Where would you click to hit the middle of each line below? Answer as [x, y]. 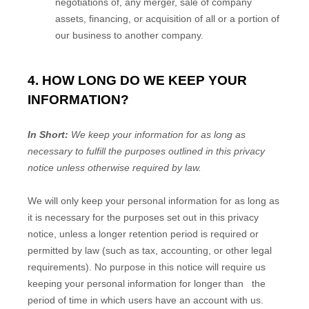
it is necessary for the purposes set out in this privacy [143, 217]
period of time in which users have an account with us [144, 300]
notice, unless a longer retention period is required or [143, 234]
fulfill [96, 151]
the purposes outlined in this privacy [185, 151]
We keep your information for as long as [158, 134]
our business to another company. [129, 35]
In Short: [49, 134]
